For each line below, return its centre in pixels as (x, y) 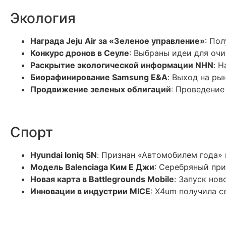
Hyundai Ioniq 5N (64, 155)
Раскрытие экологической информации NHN (122, 65)
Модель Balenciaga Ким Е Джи (92, 167)
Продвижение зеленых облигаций (101, 89)
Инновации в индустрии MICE (90, 191)
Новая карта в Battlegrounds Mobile (102, 179)
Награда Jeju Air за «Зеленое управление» (118, 41)
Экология (43, 18)
